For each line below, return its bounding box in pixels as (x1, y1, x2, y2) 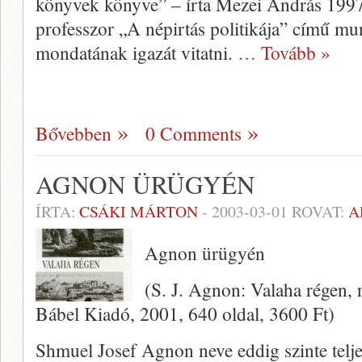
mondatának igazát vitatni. (36, 40, 238, 65)
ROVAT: (288, 200, 348, 222)
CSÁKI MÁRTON (79, 200, 198, 222)
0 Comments (145, 120, 242, 146)
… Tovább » (238, 40, 330, 65)
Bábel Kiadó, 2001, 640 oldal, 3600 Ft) (36, 301, 335, 326)
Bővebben (36, 120, 112, 146)
